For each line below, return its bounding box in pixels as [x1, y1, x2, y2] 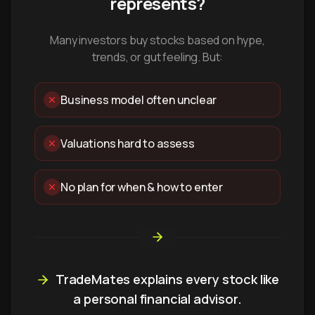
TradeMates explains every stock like [55, 271, 280, 288]
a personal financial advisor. [73, 290, 242, 307]
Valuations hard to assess [60, 136, 195, 151]
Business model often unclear [60, 92, 217, 108]
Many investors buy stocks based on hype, [50, 32, 265, 48]
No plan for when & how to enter [60, 179, 224, 195]
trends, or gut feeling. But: [91, 49, 224, 65]
